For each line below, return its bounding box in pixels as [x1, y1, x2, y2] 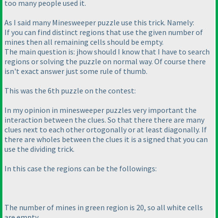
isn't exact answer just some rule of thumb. [4, 66, 147, 76]
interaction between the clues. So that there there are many [4, 115, 204, 125]
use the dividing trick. [4, 144, 74, 154]
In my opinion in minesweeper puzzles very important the [4, 105, 197, 115]
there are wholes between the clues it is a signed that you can [4, 134, 208, 145]
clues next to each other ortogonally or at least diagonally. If [4, 125, 207, 135]
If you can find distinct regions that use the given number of [4, 27, 203, 37]
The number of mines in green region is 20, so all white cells [4, 202, 203, 213]
